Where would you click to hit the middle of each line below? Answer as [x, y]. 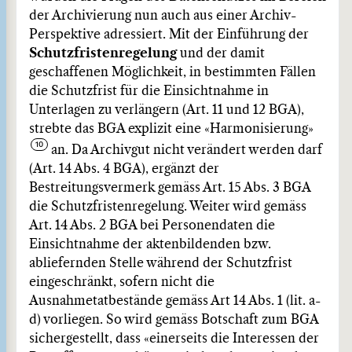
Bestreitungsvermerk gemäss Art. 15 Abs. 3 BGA [170, 188]
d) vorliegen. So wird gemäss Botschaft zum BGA [174, 320]
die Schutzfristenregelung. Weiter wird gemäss [168, 207]
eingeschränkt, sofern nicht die [122, 282]
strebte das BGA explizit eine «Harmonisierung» [171, 129]
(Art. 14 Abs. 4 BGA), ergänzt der [124, 169]
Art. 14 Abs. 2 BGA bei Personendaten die [152, 225]
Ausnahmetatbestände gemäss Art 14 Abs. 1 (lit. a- [175, 301]
